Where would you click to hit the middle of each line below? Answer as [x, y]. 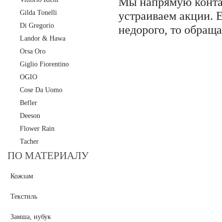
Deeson [30, 115]
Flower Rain [37, 128]
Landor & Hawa [43, 38]
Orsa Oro [33, 51]
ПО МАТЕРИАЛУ [48, 155]
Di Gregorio [37, 25]
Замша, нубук [31, 217]
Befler [28, 103]
